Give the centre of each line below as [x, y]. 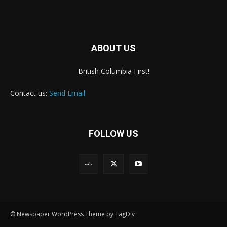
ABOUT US [113, 48]
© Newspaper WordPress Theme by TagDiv [72, 214]
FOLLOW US [113, 133]
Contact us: [30, 93]
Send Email [67, 93]
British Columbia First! [113, 71]
